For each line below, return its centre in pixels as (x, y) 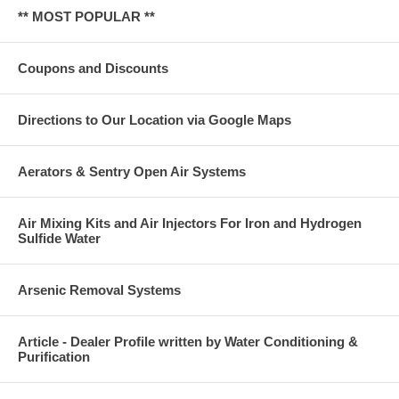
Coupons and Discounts (93, 69)
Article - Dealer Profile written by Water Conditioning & (188, 342)
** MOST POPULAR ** (86, 17)
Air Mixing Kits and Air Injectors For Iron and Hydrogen (190, 224)
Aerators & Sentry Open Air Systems (132, 172)
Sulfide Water (59, 239)
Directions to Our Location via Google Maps (155, 120)
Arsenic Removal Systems (99, 290)
